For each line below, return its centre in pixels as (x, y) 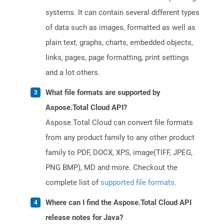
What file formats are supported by (103, 93)
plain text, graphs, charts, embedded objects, (119, 43)
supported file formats (137, 183)
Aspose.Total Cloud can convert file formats (119, 123)
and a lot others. (73, 73)
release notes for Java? (84, 218)
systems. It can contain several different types (122, 13)
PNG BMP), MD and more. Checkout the (111, 168)
